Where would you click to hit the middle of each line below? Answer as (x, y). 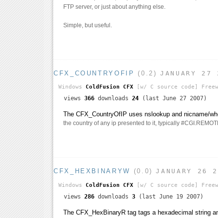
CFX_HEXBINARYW (92, 171)
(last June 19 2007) (169, 197)
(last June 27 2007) (173, 99)
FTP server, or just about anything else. (114, 7)
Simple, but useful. (88, 25)
